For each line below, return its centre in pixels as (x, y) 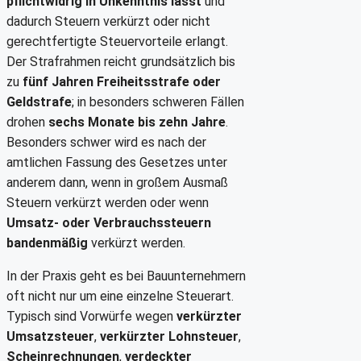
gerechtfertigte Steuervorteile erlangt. (117, 42)
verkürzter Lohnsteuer (169, 337)
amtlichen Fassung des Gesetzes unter (117, 163)
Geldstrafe (39, 102)
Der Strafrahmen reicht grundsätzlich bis (121, 62)
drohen (27, 122)
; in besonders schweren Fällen (158, 102)
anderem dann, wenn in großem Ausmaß (117, 183)
